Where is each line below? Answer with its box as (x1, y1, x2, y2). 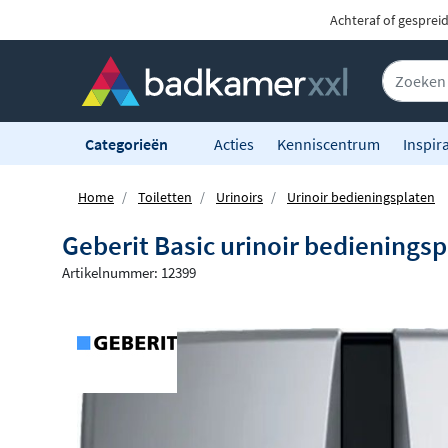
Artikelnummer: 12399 (62, 263, 196, 283)
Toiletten (138, 188, 192, 207)
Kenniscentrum (277, 133, 380, 154)
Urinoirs (216, 188, 263, 207)
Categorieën (85, 133, 171, 154)
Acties (214, 133, 254, 154)
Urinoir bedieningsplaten (287, 188, 435, 207)
